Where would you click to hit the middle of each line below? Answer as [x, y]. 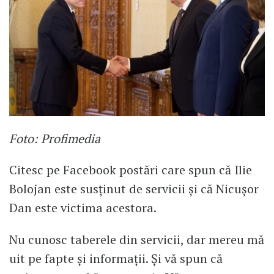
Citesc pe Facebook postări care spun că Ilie [131, 170]
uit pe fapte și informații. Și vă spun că [116, 259]
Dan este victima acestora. [83, 208]
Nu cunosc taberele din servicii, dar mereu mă [137, 240]
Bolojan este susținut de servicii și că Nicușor [134, 189]
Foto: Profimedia [55, 138]
